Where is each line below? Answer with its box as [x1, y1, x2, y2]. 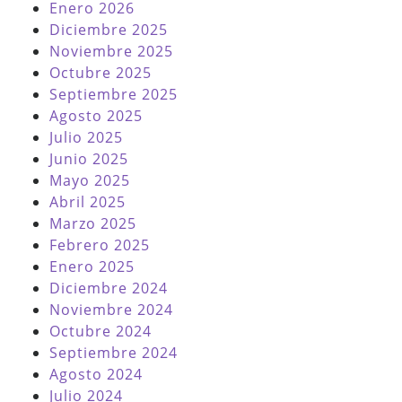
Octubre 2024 [49, 321, 152, 342]
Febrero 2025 [49, 235, 150, 256]
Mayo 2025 [49, 170, 130, 191]
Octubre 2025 [49, 63, 152, 83]
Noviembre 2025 [49, 41, 173, 62]
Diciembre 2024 [49, 278, 168, 299]
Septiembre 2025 [49, 84, 178, 105]
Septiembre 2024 [49, 343, 178, 363]
